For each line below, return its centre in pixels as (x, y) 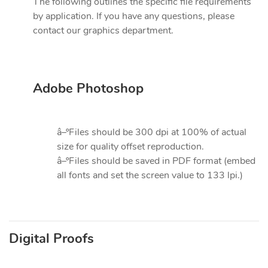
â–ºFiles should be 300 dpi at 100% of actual (152, 133)
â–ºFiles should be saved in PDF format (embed (156, 161)
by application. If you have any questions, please (134, 16)
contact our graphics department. (103, 31)
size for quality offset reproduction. (130, 147)
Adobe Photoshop (88, 89)
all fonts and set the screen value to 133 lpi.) (150, 176)
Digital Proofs (51, 239)
